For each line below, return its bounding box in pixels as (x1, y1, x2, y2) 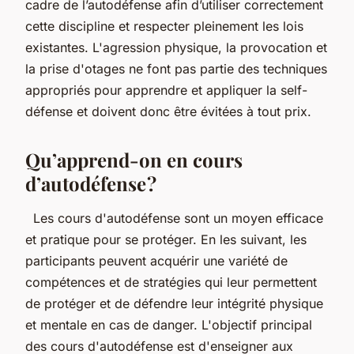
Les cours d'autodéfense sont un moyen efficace (25, 209, 323, 226)
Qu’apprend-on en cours (25, 146, 243, 172)
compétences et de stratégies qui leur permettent (25, 273, 317, 290)
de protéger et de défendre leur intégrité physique (25, 295, 323, 311)
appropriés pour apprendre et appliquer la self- (25, 81, 307, 98)
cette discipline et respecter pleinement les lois (25, 17, 303, 34)
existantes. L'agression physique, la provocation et (25, 39, 327, 55)
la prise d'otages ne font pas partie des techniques (25, 60, 327, 77)
